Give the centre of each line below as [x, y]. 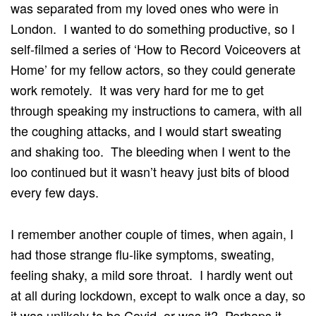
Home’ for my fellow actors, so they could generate [153, 69]
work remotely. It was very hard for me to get [137, 89]
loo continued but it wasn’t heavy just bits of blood [150, 171]
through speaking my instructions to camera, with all [156, 110]
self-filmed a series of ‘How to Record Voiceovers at [156, 48]
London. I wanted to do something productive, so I [153, 28]
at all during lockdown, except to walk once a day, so [158, 294]
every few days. [58, 192]
